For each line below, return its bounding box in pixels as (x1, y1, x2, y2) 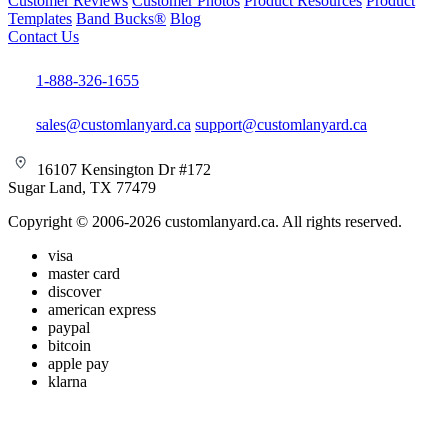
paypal (48, 319, 90, 337)
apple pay (48, 355, 109, 373)
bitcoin (48, 337, 91, 355)
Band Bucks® (76, 10, 166, 28)
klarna (48, 373, 87, 391)
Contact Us (8, 28, 79, 46)
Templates (8, 10, 72, 28)
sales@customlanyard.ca (36, 116, 191, 134)
